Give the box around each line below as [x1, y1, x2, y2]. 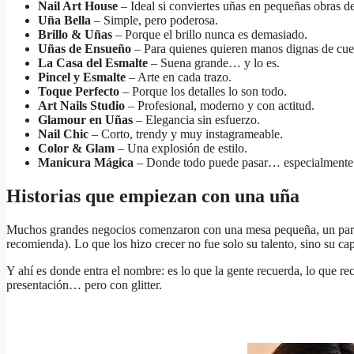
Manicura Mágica [38, 156, 134, 170]
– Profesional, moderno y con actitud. [125, 99, 314, 113]
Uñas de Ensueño [38, 42, 131, 56]
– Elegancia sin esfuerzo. [133, 113, 260, 127]
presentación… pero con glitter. [6, 277, 162, 292]
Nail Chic [38, 127, 88, 141]
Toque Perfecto [38, 85, 119, 99]
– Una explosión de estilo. [115, 141, 247, 156]
